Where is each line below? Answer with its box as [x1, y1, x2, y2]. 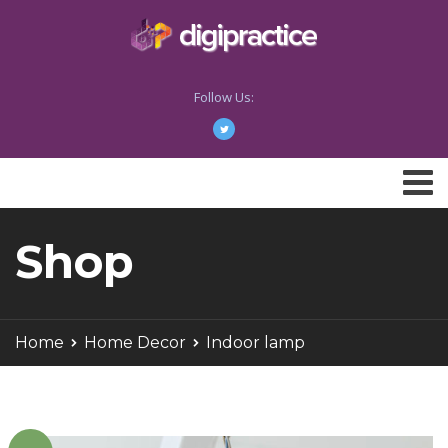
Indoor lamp [206, 333, 305, 352]
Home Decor [84, 333, 186, 352]
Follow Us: [194, 88, 254, 106]
